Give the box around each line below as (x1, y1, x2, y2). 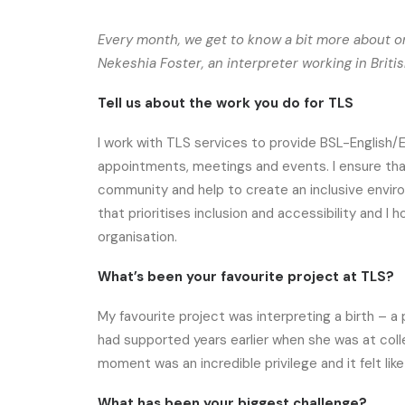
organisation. (98, 228, 177, 246)
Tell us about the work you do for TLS (98, 94, 353, 112)
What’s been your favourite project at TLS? (98, 268, 394, 286)
